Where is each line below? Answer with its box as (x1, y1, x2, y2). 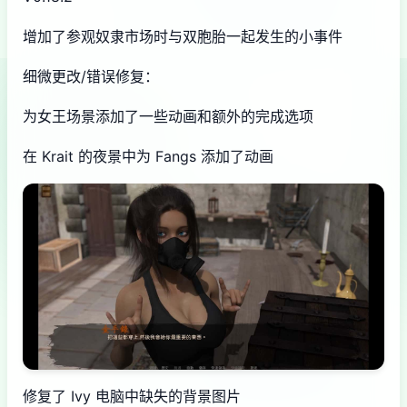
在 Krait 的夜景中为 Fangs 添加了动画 (23, 147, 273, 165)
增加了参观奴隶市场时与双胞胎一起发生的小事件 (23, 27, 342, 45)
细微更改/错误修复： (23, 67, 159, 85)
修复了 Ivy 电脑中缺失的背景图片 (23, 386, 241, 405)
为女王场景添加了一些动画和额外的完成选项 (23, 107, 313, 125)
